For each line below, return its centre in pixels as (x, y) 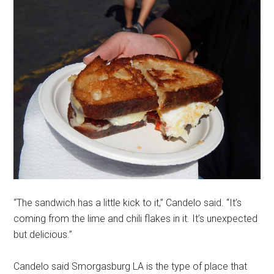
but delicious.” (43, 235)
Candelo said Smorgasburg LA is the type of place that (131, 267)
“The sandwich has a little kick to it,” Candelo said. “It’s (128, 203)
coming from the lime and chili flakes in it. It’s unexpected (136, 219)
